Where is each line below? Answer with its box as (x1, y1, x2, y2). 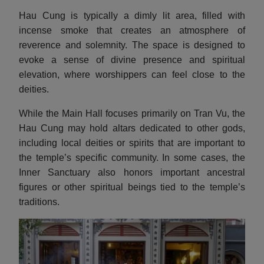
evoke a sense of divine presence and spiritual (19, 54, 245, 65)
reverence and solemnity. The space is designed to (19, 39, 245, 50)
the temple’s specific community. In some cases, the (19, 152, 245, 163)
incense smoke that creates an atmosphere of (19, 25, 245, 35)
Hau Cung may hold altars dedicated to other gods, (19, 123, 245, 133)
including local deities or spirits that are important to (19, 137, 245, 148)
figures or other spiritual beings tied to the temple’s (19, 181, 245, 192)
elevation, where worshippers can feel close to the (19, 69, 245, 80)
